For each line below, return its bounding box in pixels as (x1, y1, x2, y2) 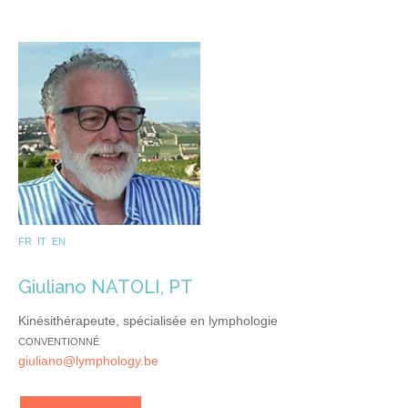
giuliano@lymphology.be (18, 352, 158, 368)
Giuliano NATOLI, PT (18, 275, 193, 298)
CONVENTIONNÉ (18, 335, 99, 347)
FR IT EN (18, 235, 66, 247)
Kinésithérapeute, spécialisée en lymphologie (18, 312, 278, 328)
